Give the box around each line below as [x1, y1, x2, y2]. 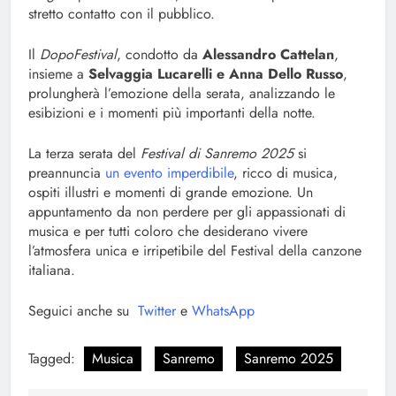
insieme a [28, 64, 88, 85]
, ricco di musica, [233, 163, 338, 184]
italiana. [28, 260, 75, 281]
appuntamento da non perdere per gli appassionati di [28, 202, 346, 223]
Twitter [138, 301, 176, 322]
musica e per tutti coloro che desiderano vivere [28, 221, 308, 242]
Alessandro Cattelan [202, 44, 334, 65]
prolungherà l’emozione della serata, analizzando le [28, 83, 335, 104]
